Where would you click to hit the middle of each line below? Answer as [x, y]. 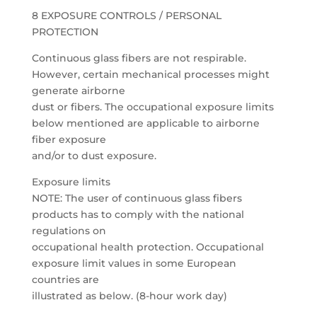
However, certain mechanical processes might [150, 74]
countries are [65, 279]
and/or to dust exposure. [94, 156]
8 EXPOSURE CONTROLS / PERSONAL [126, 16]
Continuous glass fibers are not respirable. [139, 58]
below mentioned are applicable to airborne [145, 123]
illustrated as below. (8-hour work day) [129, 296]
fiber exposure [69, 139]
